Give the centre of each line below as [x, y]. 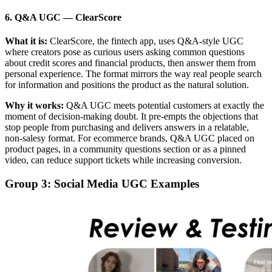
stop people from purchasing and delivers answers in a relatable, [127, 127]
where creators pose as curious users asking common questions [125, 52]
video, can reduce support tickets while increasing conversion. [123, 160]
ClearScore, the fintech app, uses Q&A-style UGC [145, 41]
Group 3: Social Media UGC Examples [102, 183]
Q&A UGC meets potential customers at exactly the [164, 106]
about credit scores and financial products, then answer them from [130, 63]
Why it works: [34, 106]
